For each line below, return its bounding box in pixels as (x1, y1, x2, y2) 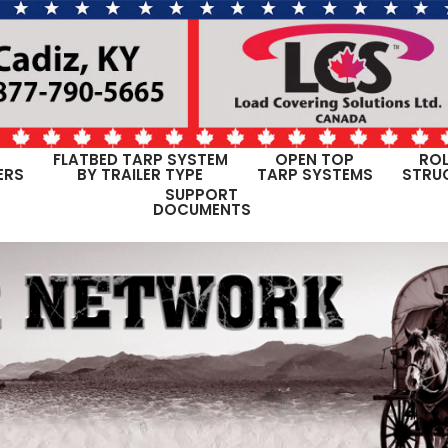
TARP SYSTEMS (256, 163, 373, 185)
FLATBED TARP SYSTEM (52, 148, 228, 170)
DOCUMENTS (152, 198, 251, 220)
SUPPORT (165, 183, 238, 205)
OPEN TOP (275, 148, 354, 170)
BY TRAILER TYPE (77, 163, 203, 185)
